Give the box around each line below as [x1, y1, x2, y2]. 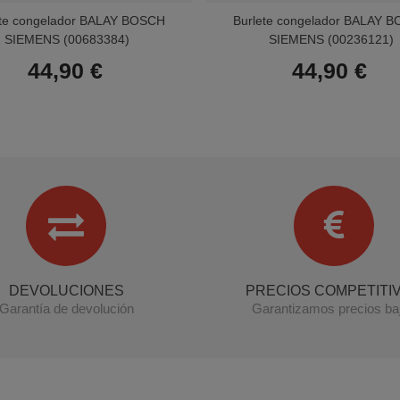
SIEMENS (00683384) [4, 31, 129, 46]
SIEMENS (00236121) [269, 31, 394, 46]
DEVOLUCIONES [8, 282, 124, 298]
